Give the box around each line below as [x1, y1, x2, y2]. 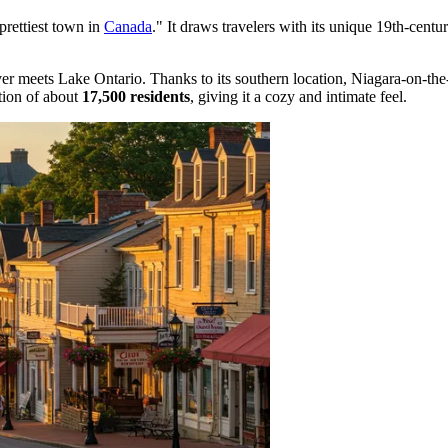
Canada [104, 17, 152, 35]
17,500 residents [82, 87, 190, 105]
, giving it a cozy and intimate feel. [190, 87, 407, 105]
